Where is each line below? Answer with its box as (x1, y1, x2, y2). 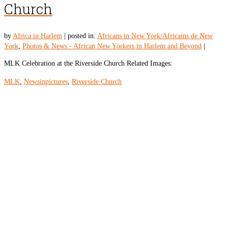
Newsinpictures (24, 78, 68, 86)
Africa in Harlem (13, 32, 62, 40)
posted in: (68, 32, 97, 40)
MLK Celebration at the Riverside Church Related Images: (4, 60, 173, 68)
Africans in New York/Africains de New (97, 32, 213, 40)
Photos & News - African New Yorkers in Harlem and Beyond (22, 42, 202, 50)
